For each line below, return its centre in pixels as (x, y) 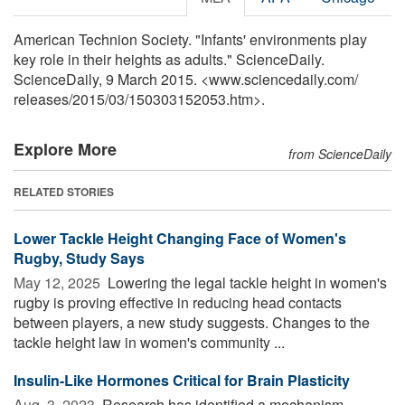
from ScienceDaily (340, 153)
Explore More (65, 149)
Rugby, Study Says (79, 258)
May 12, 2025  (59, 282)
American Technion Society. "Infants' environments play (190, 39)
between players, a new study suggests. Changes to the (192, 322)
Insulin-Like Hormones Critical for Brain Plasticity (182, 380)
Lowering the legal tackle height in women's (245, 282)
